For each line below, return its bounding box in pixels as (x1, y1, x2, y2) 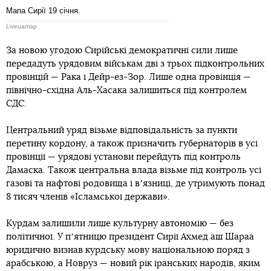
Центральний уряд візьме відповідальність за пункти (6, 125, 237, 135)
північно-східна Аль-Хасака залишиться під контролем (6, 85, 247, 95)
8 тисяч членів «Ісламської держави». (6, 192, 170, 201)
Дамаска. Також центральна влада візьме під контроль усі (6, 165, 261, 175)
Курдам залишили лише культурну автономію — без (6, 218, 233, 228)
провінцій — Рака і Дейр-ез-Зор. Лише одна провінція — (6, 72, 251, 82)
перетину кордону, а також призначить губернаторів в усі (6, 139, 258, 148)
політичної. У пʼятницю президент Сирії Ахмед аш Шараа (6, 232, 254, 241)
